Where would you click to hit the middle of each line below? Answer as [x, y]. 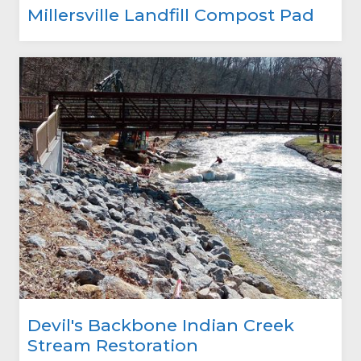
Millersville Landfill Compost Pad [171, 15]
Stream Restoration [113, 345]
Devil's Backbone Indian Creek [161, 325]
